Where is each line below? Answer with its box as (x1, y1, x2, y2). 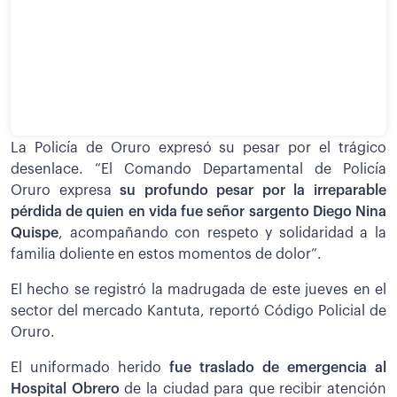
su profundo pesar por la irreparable (120, 183, 387, 198)
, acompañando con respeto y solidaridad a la (58, 225, 386, 240)
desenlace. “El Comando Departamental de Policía (11, 161, 386, 176)
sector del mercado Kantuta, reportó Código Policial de (11, 303, 386, 318)
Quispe (11, 225, 58, 240)
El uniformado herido (11, 360, 169, 375)
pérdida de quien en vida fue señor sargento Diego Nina (11, 204, 386, 219)
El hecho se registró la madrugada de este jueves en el (11, 282, 386, 297)
